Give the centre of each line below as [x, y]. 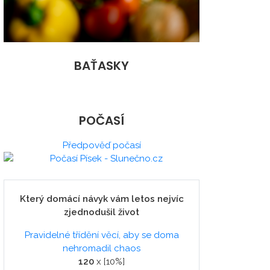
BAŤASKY [102, 66]
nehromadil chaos [102, 249]
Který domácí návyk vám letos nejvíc [102, 199]
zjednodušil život [102, 212]
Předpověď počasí [102, 146]
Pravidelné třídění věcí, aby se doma [102, 235]
